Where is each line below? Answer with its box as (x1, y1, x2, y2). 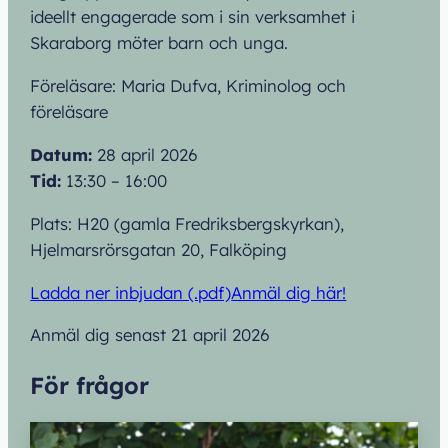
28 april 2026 (97, 143, 199, 165)
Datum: (30, 143, 98, 165)
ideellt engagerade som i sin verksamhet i (30, 6, 356, 28)
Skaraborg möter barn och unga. (30, 32, 289, 54)
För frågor (30, 370, 150, 400)
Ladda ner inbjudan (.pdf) (30, 281, 232, 303)
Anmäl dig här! (231, 281, 347, 303)
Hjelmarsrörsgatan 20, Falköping (30, 238, 288, 260)
